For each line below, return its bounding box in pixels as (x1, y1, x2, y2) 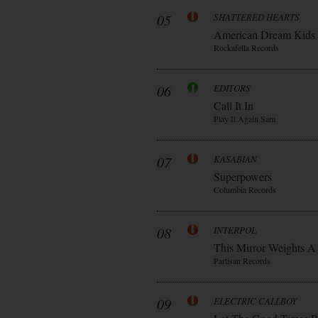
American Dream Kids (214, 27, 315, 42)
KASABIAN (214, 153, 257, 165)
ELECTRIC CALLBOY (214, 295, 297, 307)
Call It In (214, 98, 253, 113)
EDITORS (214, 82, 251, 94)
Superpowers (214, 169, 272, 184)
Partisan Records (214, 255, 270, 266)
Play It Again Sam (214, 113, 275, 124)
